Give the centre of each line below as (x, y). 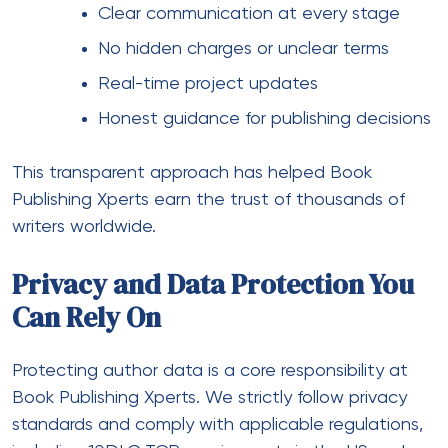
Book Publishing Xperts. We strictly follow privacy (209, 397)
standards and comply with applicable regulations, (217, 424)
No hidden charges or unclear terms (243, 48)
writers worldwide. (84, 226)
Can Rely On (86, 316)
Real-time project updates (208, 83)
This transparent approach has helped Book (192, 172)
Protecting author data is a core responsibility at (210, 370)
